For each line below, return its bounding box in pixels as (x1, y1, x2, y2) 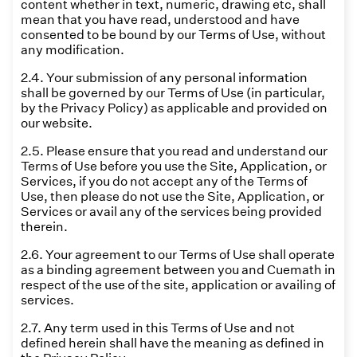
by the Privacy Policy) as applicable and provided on (21, 100, 328, 116)
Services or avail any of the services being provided (21, 204, 322, 219)
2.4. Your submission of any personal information (21, 70, 308, 85)
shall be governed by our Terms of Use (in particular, (21, 85, 325, 100)
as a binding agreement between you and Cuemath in (21, 262, 335, 277)
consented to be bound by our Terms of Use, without (21, 27, 326, 42)
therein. (21, 219, 68, 234)
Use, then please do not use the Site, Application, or (21, 189, 324, 204)
